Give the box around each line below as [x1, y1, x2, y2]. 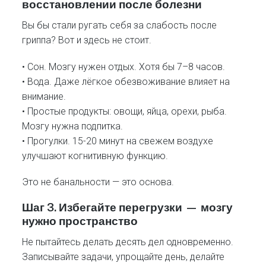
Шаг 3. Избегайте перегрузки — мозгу [22, 200, 233, 214]
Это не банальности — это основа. [22, 176, 175, 188]
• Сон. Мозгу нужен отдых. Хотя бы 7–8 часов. [22, 61, 226, 72]
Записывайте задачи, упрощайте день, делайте [22, 251, 225, 263]
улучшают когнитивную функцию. [22, 150, 169, 161]
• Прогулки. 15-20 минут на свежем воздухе [22, 135, 214, 147]
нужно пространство [22, 214, 138, 227]
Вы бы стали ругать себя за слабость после [22, 20, 217, 31]
